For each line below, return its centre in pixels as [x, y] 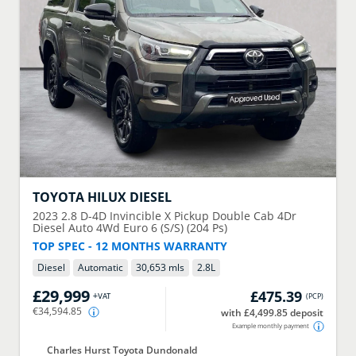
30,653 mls [160, 267]
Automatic [100, 267]
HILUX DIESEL [129, 197]
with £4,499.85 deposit [273, 312]
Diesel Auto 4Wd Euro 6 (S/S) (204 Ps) [130, 228]
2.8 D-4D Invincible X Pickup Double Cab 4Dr [178, 216]
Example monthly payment [271, 325]
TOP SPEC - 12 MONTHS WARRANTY [130, 246]
